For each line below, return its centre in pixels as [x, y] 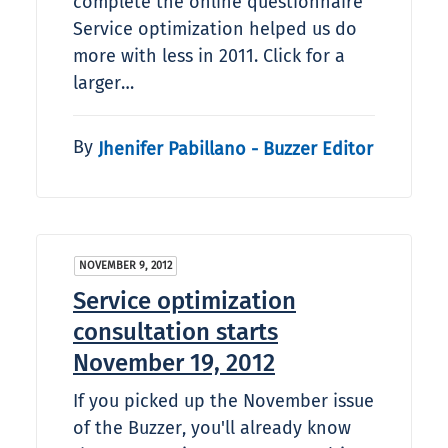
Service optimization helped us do [215, 29]
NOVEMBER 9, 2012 [125, 266]
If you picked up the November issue [223, 401]
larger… [103, 83]
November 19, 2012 [174, 363]
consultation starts [175, 332]
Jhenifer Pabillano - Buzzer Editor [235, 148]
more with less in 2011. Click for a [209, 56]
